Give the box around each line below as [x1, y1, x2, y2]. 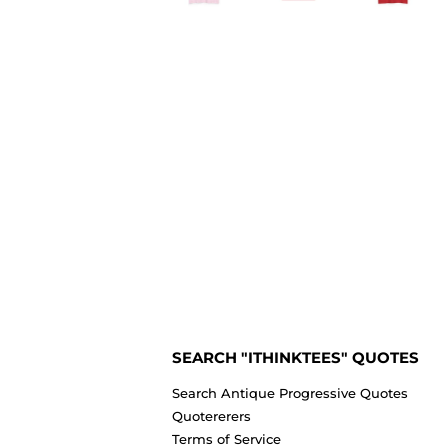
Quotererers [172, 407, 251, 424]
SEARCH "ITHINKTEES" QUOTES [172, 348, 419, 367]
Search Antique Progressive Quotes [172, 384, 408, 401]
